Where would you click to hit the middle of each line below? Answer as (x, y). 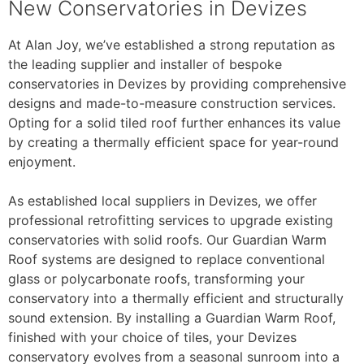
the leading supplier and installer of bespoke (145, 64)
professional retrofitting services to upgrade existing (171, 220)
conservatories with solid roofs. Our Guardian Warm (167, 240)
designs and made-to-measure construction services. (172, 103)
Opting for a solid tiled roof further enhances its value (174, 123)
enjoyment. (42, 162)
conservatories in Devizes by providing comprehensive (177, 84)
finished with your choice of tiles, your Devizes (152, 337)
